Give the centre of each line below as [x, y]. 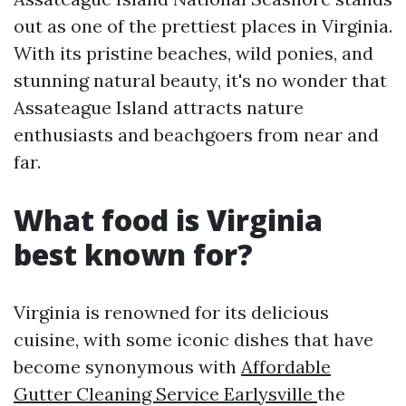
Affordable [286, 367]
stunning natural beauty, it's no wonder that [200, 80]
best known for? [133, 254]
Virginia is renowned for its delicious [171, 312]
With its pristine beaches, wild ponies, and [193, 53]
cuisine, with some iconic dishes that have [193, 339]
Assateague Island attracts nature [159, 107]
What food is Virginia [168, 220]
